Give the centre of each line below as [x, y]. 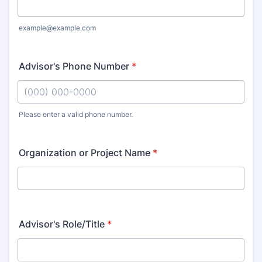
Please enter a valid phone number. [76, 114]
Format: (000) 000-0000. [73, 124]
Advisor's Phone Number [74, 66]
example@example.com [57, 28]
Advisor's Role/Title [62, 224]
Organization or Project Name [85, 153]
